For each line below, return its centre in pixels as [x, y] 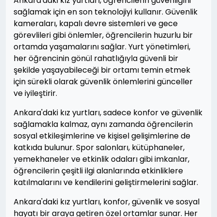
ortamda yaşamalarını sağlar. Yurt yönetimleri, [102, 47]
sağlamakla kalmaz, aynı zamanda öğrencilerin [103, 124]
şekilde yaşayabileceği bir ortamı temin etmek [102, 70]
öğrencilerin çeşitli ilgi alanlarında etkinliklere [98, 171]
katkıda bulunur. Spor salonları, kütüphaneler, [99, 147]
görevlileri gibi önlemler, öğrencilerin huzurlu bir [103, 35]
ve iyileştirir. [35, 93]
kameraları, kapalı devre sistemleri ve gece [96, 23]
